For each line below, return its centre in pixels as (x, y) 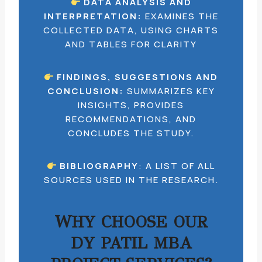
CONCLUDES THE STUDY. (131, 133)
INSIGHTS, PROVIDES (131, 105)
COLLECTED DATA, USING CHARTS (131, 30)
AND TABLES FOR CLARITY (131, 44)
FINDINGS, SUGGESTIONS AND (138, 77)
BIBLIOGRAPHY (99, 166)
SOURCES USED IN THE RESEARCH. (131, 180)
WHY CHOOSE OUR (131, 222)
